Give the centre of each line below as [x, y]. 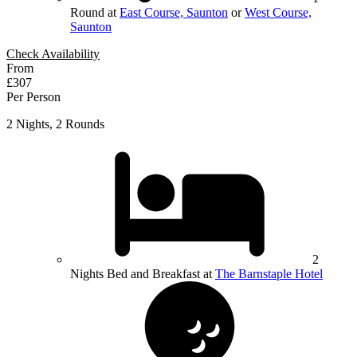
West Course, [278, 12]
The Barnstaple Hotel [269, 273]
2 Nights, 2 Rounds [55, 124]
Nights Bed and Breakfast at [143, 273]
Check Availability [53, 53]
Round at [95, 12]
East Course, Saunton [174, 12]
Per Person [33, 96]
